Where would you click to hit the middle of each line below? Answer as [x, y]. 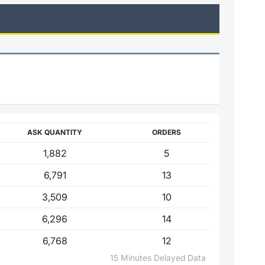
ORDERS [167, 132]
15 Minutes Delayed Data [160, 258]
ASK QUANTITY [55, 132]
